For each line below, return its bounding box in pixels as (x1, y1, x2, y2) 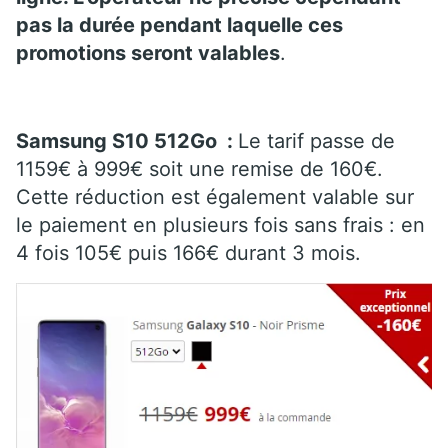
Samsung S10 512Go (16, 128, 222, 153)
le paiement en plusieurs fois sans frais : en (16, 212, 425, 237)
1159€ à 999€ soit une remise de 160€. (16, 156, 383, 181)
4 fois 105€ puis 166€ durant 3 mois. (16, 240, 361, 265)
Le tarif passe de (238, 128, 395, 153)
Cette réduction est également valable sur (16, 184, 414, 209)
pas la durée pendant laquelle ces (16, 12, 343, 37)
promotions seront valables (16, 40, 280, 65)
